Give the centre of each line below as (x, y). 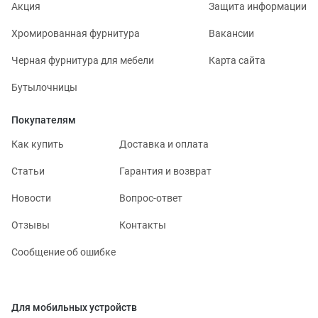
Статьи (28, 171)
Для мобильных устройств (74, 307)
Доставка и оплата (164, 144)
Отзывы (31, 225)
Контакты (143, 225)
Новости (31, 198)
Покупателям (44, 120)
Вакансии (231, 33)
